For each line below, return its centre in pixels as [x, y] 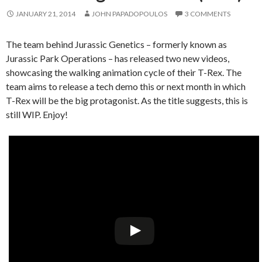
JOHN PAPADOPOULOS [130, 13]
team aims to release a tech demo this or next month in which [126, 86]
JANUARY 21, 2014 [46, 13]
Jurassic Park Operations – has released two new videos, [118, 58]
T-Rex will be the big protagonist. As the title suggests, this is [127, 100]
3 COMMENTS [208, 13]
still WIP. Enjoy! [37, 114]
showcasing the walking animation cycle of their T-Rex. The [124, 72]
